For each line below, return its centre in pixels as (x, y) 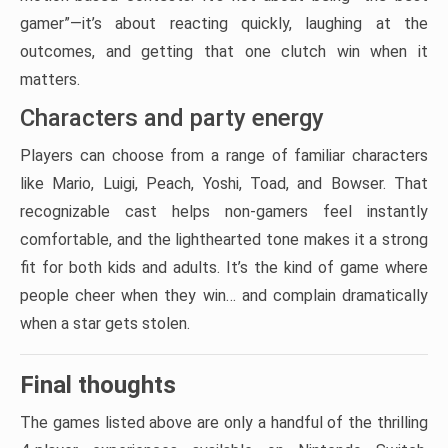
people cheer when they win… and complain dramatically (224, 295)
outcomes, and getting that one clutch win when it (224, 51)
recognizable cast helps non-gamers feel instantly (224, 211)
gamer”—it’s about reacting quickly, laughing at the (224, 23)
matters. (50, 79)
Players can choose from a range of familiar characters (224, 155)
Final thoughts (98, 384)
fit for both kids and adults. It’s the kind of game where (224, 267)
